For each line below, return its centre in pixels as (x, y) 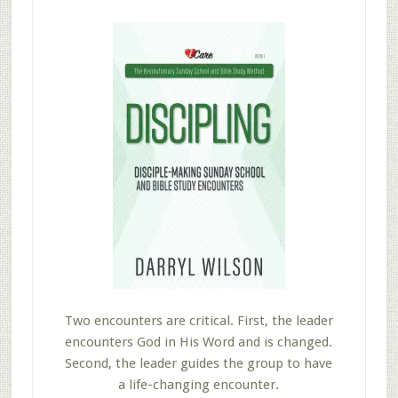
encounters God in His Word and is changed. (199, 342)
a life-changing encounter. (199, 384)
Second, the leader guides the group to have (199, 363)
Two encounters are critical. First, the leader (199, 320)
